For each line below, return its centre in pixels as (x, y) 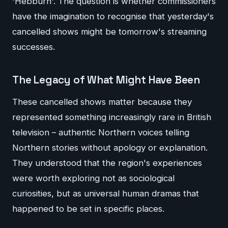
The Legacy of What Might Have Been (106, 80)
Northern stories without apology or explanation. (110, 148)
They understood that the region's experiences (107, 163)
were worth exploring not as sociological (93, 178)
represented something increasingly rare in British (112, 117)
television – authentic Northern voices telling (101, 133)
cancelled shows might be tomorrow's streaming (109, 31)
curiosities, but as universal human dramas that (106, 194)
